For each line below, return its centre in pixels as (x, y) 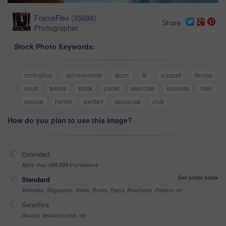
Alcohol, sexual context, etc (54, 215)
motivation (38, 75)
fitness (204, 75)
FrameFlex (52, 17)
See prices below (198, 177)
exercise (143, 88)
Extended (36, 154)
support (171, 75)
